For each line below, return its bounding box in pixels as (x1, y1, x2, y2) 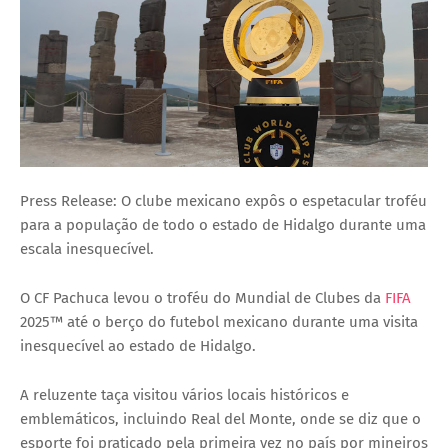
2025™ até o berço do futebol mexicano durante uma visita (20, 313, 418, 332)
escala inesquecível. (20, 240, 158, 259)
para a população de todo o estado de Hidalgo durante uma (20, 216, 426, 235)
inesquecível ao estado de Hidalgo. (20, 337, 260, 356)
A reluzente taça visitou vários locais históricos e (20, 386, 349, 405)
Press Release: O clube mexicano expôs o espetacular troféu (20, 192, 427, 211)
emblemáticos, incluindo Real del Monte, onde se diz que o (20, 410, 421, 429)
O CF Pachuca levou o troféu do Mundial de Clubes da (20, 289, 385, 308)
